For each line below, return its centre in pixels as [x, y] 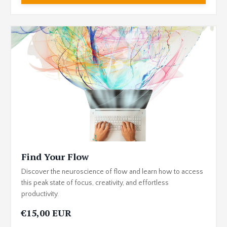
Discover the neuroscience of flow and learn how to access [112, 172]
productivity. [40, 194]
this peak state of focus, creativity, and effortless [95, 183]
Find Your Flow [55, 156]
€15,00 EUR [46, 213]
